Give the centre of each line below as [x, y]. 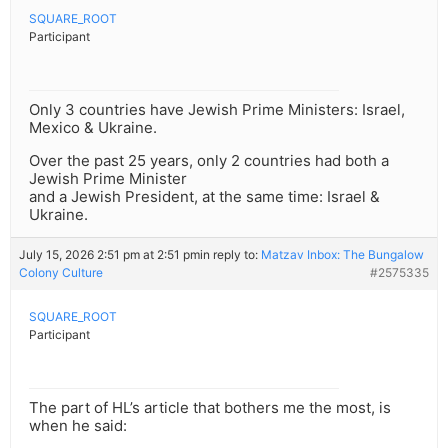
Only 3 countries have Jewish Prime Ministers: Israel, [217, 110]
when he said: [78, 426]
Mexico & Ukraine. [93, 128]
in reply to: [230, 255]
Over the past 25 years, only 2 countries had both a [209, 161]
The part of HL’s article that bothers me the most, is [210, 408]
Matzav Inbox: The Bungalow [342, 255]
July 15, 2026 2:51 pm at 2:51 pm [109, 255]
